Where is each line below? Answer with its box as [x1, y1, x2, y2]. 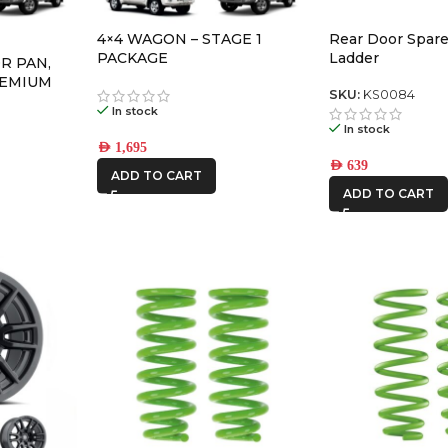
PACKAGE [97, 49, 169, 68]
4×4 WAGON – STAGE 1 [97, 30, 263, 49]
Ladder [329, 49, 380, 68]
